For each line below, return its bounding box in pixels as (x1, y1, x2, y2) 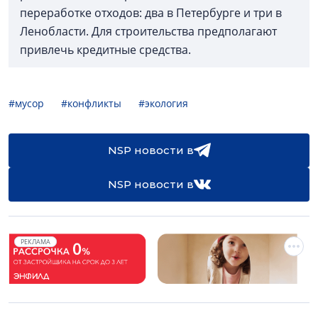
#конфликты (61, 97, 121, 111)
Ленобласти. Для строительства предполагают (20, 23, 277, 40)
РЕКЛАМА (21, 237, 50, 247)
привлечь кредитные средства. (20, 42, 191, 58)
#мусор (9, 97, 44, 111)
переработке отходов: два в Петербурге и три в (20, 5, 282, 21)
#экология (138, 97, 188, 111)
